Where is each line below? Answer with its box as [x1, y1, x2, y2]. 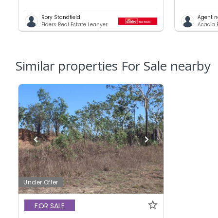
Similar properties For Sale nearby [16, 57, 211, 75]
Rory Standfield [41, 14, 81, 21]
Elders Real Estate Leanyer [41, 21, 108, 29]
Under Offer [23, 178, 58, 187]
